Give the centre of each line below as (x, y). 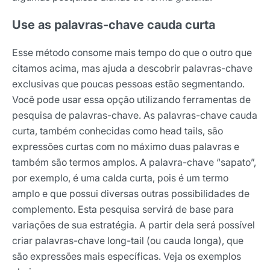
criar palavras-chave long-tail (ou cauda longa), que (128, 240)
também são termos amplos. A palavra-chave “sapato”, (134, 162)
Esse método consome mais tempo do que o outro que (132, 52)
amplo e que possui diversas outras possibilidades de (131, 193)
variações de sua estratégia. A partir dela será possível (133, 224)
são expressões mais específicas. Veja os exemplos (127, 256)
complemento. (44, 209)
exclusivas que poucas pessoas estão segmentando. (128, 83)
